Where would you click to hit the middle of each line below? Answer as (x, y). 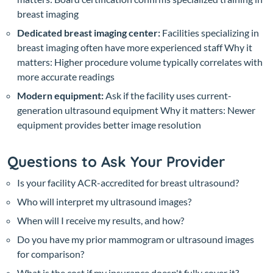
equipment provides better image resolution (109, 124)
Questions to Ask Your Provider (116, 161)
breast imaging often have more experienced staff (121, 47)
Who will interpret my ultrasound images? (104, 201)
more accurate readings (66, 76)
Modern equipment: (60, 95)
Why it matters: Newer (208, 110)
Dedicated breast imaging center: (89, 32)
